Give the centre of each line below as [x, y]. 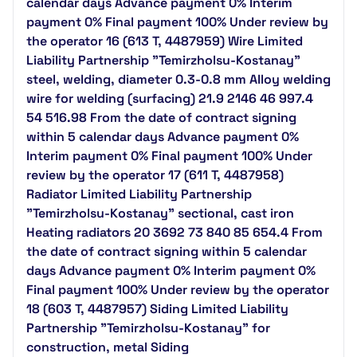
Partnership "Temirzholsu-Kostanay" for [148, 328]
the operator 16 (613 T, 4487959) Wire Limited [165, 41]
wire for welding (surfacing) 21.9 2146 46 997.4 [170, 98]
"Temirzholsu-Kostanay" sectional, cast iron [160, 213]
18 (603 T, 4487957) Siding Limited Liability [157, 309]
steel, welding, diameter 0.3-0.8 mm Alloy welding [178, 79]
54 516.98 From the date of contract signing [161, 118]
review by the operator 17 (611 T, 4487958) [155, 175]
